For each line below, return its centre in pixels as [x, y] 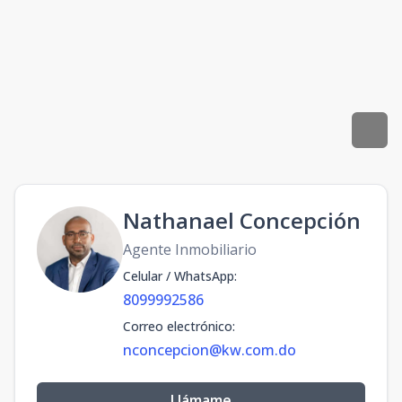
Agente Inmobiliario [190, 249]
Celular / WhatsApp [179, 276]
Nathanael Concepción [242, 220]
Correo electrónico [178, 326]
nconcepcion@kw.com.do [210, 350]
